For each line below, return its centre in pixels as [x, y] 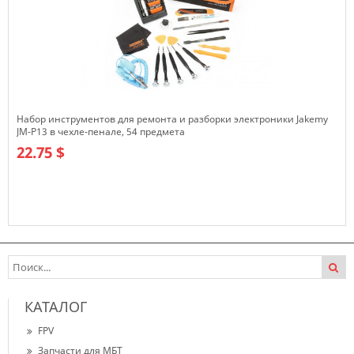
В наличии [43, 233]
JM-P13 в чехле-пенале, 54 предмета [101, 132]
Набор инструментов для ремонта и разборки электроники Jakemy [172, 119]
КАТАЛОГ [56, 307]
